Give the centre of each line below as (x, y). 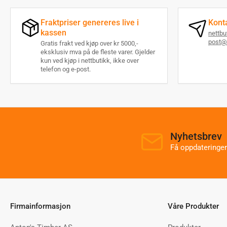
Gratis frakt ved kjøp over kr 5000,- (89, 44)
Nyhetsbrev (196, 137)
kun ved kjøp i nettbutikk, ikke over (90, 61)
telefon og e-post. (66, 69)
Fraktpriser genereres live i (90, 23)
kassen (53, 33)
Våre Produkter (193, 206)
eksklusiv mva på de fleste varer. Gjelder (98, 52)
